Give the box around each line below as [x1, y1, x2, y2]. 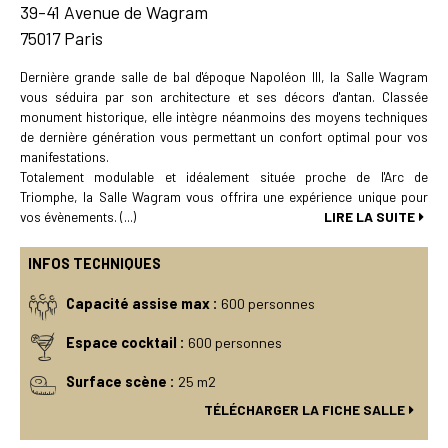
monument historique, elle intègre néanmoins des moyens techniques [20, 108, 428, 125]
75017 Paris [20, 27, 103, 49]
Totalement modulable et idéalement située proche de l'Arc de [20, 168, 428, 185]
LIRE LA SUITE [324, 208, 415, 225]
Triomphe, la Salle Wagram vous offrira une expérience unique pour [20, 188, 428, 205]
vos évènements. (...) [20, 208, 136, 225]
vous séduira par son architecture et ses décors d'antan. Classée [20, 88, 428, 105]
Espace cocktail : [66, 334, 185, 352]
